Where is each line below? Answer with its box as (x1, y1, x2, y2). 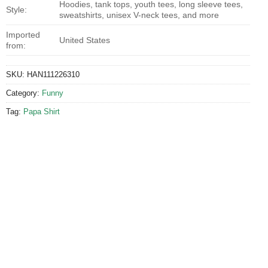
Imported (6, 29, 40, 39)
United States (59, 35, 111, 45)
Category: (6, 88, 42, 98)
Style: (6, 4, 27, 14)
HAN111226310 (27, 69, 80, 79)
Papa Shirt (23, 106, 60, 116)
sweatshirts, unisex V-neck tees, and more (59, 10, 220, 20)
